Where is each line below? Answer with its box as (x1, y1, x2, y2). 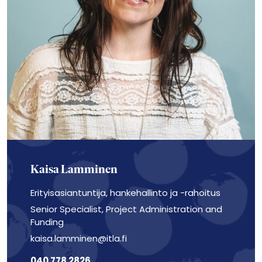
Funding (30, 216, 64, 228)
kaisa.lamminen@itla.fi (30, 232, 127, 244)
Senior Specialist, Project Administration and (30, 203, 222, 215)
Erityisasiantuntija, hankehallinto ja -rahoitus (30, 187, 220, 199)
